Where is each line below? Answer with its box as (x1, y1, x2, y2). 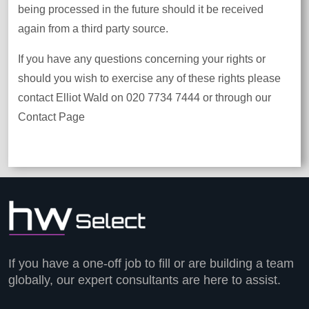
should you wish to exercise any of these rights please (18, 72, 281, 84)
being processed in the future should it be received (18, 3, 263, 15)
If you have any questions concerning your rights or (18, 52, 266, 65)
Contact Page (18, 110, 85, 123)
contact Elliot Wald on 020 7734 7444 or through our (18, 91, 271, 103)
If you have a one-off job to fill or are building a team (8, 256, 294, 270)
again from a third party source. (18, 22, 168, 34)
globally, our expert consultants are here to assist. (8, 272, 281, 287)
